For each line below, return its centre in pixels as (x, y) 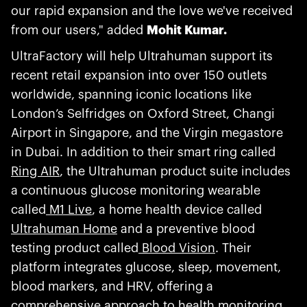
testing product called (75, 248)
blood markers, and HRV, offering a (112, 286)
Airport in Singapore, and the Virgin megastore (147, 133)
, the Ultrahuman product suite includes (175, 171)
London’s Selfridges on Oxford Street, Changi (143, 114)
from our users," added (79, 30)
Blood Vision (177, 248)
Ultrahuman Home (64, 229)
